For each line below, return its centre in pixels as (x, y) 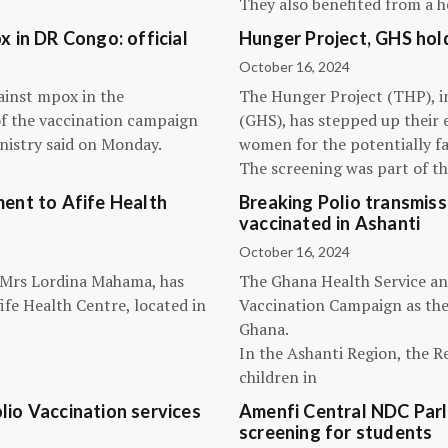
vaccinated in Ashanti (330, 223)
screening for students (336, 432)
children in (278, 377)
